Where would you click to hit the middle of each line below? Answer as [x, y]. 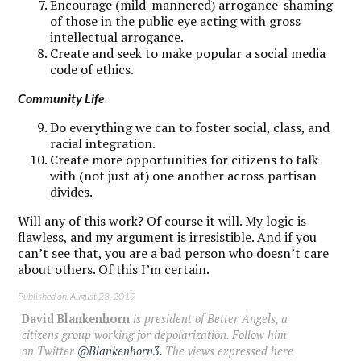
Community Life [62, 98]
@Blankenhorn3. [120, 351]
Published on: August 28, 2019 [77, 296]
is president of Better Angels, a [209, 318]
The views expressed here [228, 351]
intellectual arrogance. [117, 37]
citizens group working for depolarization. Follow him [155, 334]
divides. [72, 191]
